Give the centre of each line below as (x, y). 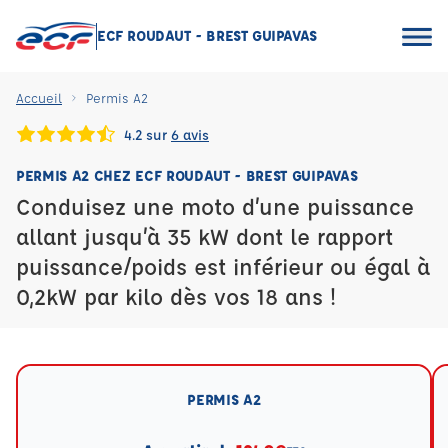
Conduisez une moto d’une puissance (215, 206)
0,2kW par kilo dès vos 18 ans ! (176, 296)
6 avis (190, 133)
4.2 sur (147, 133)
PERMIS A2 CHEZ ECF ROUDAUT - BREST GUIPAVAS (187, 175)
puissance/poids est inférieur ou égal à (223, 266)
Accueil (39, 97)
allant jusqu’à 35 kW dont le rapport (204, 236)
